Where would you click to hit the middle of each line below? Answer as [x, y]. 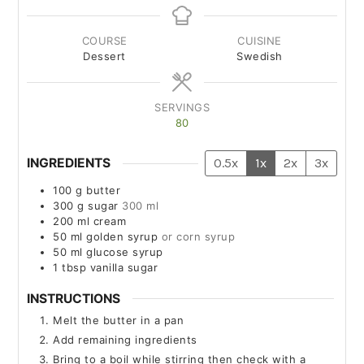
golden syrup [122, 236]
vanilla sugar [124, 267]
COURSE [104, 41]
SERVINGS [182, 108]
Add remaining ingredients [125, 340]
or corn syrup [198, 236]
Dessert [104, 56]
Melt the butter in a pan [119, 321]
